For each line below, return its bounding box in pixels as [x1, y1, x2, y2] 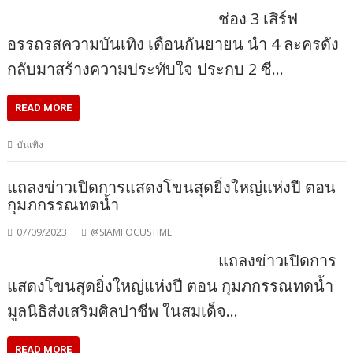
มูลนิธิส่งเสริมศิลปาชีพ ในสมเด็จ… [7, 300, 239, 322]
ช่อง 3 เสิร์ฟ [217, 7, 298, 29]
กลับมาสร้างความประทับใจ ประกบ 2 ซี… [7, 58, 284, 80]
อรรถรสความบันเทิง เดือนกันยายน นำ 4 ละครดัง [7, 32, 340, 54]
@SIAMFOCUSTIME [91, 225, 173, 240]
